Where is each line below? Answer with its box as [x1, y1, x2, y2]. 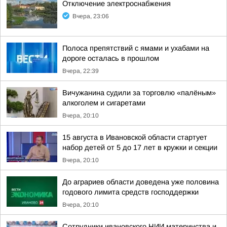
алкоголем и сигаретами [62, 99, 145, 107]
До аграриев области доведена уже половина [62, 178, 219, 186]
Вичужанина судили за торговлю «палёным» [62, 89, 216, 97]
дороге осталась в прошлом [62, 54, 159, 62]
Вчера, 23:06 [72, 13, 109, 20]
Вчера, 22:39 [62, 67, 99, 74]
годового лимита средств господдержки [62, 188, 199, 196]
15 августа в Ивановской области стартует [62, 133, 207, 141]
